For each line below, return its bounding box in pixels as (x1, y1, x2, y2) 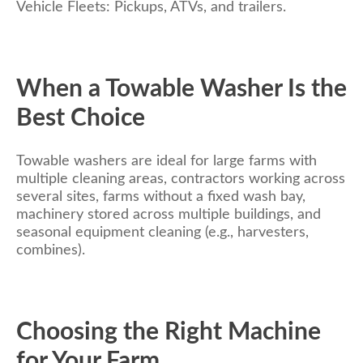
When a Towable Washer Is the (16, 76, 347, 101)
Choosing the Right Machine (16, 320, 321, 345)
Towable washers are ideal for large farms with (16, 154, 317, 169)
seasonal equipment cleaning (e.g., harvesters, (16, 225, 309, 241)
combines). (16, 243, 85, 258)
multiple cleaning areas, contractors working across (16, 172, 345, 187)
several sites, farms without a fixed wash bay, (16, 190, 305, 205)
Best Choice (16, 105, 145, 130)
